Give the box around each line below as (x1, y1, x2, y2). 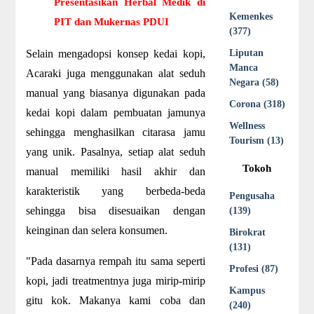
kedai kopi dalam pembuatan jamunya (25, 106, 205, 118)
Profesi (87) (228, 264, 278, 275)
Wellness (228, 121, 265, 132)
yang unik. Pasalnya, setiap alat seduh (25, 145, 205, 158)
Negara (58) (228, 77, 279, 88)
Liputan (228, 48, 264, 59)
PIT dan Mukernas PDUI (53, 15, 169, 28)
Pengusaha (228, 191, 275, 202)
